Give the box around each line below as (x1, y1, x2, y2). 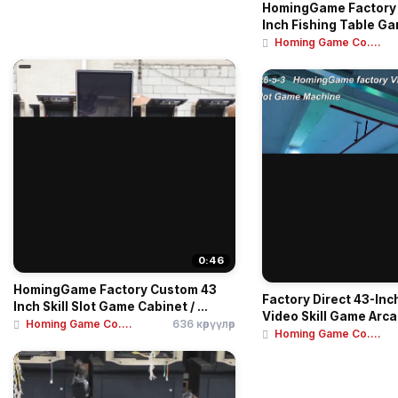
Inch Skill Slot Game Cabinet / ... (13, 298, 208, 314)
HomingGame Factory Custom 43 (13, 282, 217, 297)
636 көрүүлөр (172, 316, 235, 330)
